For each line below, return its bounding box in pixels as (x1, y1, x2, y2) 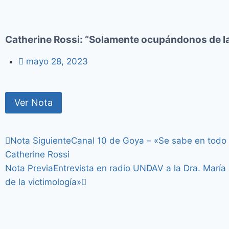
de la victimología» (5, 176, 81, 187)
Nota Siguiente (10, 135, 71, 146)
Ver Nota (14, 97, 53, 108)
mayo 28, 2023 (26, 56, 88, 66)
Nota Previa (5, 163, 53, 173)
